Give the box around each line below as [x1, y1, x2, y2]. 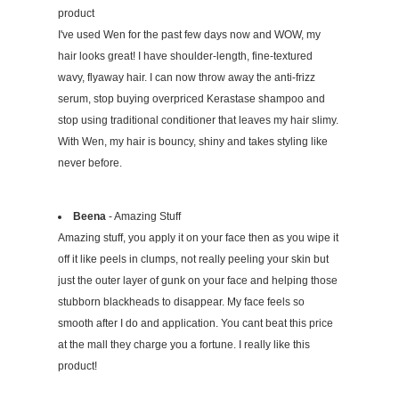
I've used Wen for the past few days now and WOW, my [58, 28, 321, 42]
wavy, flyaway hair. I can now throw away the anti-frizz [58, 71, 315, 85]
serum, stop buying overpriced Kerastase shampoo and [58, 93, 325, 106]
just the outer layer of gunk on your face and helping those [58, 274, 338, 288]
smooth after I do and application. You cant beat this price [58, 317, 333, 330]
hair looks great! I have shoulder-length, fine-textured [58, 50, 313, 63]
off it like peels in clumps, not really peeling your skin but [58, 253, 329, 266]
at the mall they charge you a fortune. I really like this [58, 338, 310, 352]
